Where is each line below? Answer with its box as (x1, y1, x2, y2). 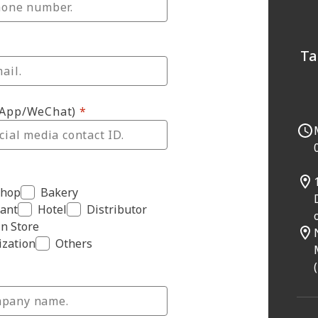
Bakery (40, 185, 78, 200)
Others (55, 236, 92, 251)
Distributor (86, 202, 147, 217)
